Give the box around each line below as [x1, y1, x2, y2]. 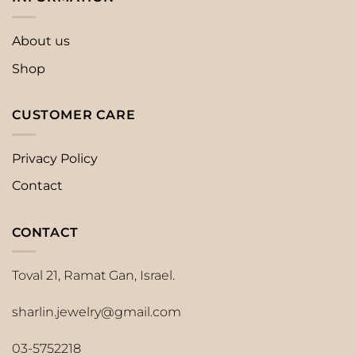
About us [12, 33, 70, 48]
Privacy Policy [12, 150, 98, 166]
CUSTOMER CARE [12, 107, 136, 123]
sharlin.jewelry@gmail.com [12, 304, 181, 320]
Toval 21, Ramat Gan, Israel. [12, 268, 175, 284]
